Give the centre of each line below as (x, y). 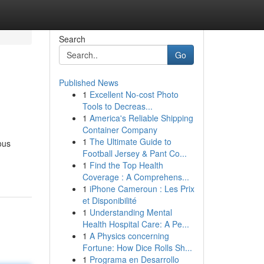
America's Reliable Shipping (141, 118)
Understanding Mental (131, 212)
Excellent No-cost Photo (134, 94)
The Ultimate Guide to (130, 141)
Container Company (120, 130)
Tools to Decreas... (117, 106)
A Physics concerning (129, 236)
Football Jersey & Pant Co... (134, 153)
